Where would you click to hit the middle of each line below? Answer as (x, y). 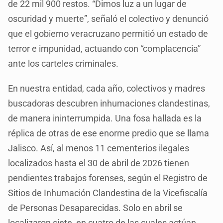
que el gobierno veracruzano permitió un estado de (108, 33)
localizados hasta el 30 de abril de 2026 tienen (99, 163)
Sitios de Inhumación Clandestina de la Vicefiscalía (108, 193)
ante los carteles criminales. (64, 63)
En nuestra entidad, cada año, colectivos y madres (107, 88)
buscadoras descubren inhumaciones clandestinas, (109, 103)
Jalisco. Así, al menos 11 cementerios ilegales (99, 148)
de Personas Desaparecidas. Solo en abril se (96, 208)
